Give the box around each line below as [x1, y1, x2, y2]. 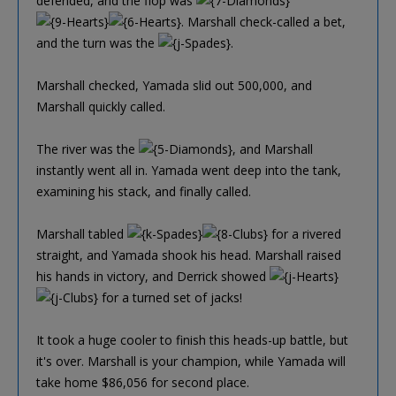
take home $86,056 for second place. [36, 373, 249, 391]
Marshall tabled [36, 225, 127, 242]
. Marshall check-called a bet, [181, 12, 346, 30]
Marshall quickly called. [36, 97, 165, 115]
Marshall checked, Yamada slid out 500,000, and [36, 76, 312, 94]
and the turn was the [36, 34, 158, 51]
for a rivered [268, 225, 341, 242]
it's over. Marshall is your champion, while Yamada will [36, 352, 346, 369]
